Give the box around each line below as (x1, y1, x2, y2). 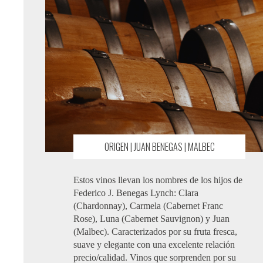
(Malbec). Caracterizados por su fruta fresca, (73, 227, 238, 237)
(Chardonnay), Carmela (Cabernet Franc (73, 201, 224, 211)
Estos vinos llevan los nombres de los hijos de (73, 175, 243, 186)
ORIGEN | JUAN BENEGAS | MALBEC (104, 140, 215, 154)
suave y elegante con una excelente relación (73, 240, 235, 250)
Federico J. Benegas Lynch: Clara (73, 188, 199, 198)
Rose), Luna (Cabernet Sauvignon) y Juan (73, 214, 230, 224)
